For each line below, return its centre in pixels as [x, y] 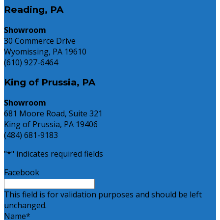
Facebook [22, 173]
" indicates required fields [57, 154]
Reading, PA [34, 10]
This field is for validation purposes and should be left [103, 195]
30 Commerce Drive [40, 41]
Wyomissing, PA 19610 [45, 51]
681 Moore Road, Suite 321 [53, 114]
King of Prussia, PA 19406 [51, 124]
